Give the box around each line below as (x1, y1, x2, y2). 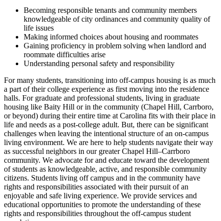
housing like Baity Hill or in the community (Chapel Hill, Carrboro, (4, 102, 214, 111)
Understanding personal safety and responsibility (24, 59, 175, 68)
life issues (24, 23, 54, 32)
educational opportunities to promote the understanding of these (4, 200, 201, 209)
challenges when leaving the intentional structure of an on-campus (4, 129, 209, 138)
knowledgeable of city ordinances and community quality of (24, 14, 210, 23)
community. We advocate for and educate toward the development (4, 155, 209, 164)
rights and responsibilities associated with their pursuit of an (4, 182, 188, 191)
